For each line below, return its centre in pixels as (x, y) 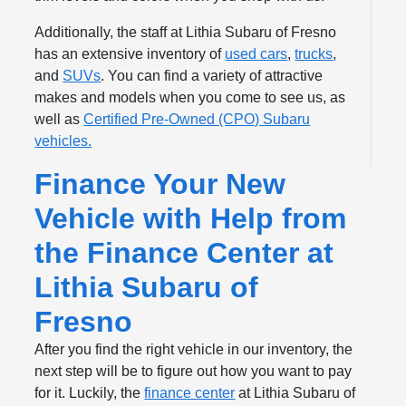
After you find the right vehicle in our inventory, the (194, 350)
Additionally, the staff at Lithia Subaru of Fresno (186, 33)
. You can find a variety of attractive (212, 76)
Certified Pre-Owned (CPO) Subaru (197, 120)
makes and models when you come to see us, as (190, 98)
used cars (256, 54)
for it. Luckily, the (90, 393)
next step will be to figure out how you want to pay (193, 372)
